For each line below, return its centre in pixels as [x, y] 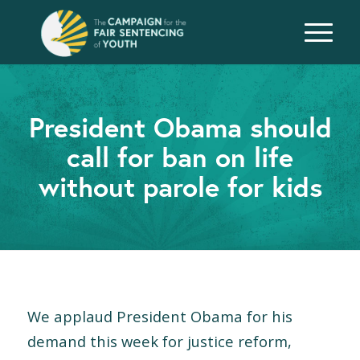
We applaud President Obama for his [160, 316]
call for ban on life [180, 157]
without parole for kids [180, 186]
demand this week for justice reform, [159, 341]
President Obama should [180, 127]
